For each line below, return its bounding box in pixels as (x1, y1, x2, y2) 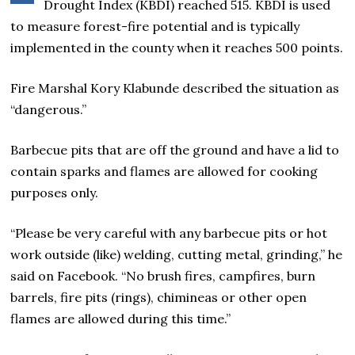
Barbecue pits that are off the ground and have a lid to (10, 142, 340, 158)
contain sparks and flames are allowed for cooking (10, 163, 319, 180)
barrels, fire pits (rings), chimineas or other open (10, 289, 307, 306)
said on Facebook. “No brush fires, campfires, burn (10, 268, 316, 284)
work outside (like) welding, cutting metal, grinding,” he (10, 246, 343, 263)
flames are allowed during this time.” (10, 311, 231, 327)
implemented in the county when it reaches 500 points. (10, 40, 344, 56)
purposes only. (10, 185, 99, 201)
